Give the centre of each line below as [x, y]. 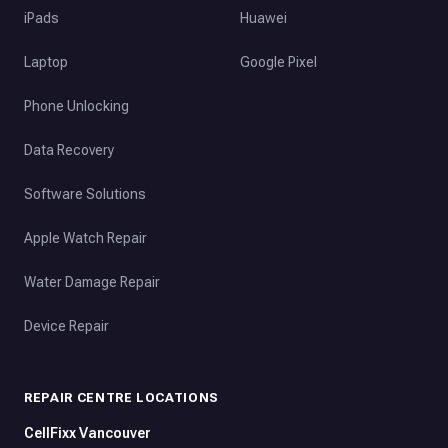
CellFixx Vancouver [87, 433]
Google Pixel [278, 61]
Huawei [263, 17]
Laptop [46, 61]
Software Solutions [85, 193]
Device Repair [66, 325]
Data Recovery [69, 149]
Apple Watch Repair [85, 237]
